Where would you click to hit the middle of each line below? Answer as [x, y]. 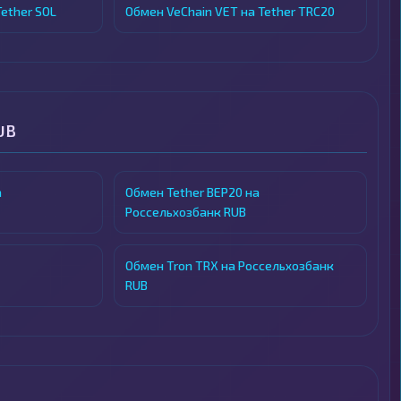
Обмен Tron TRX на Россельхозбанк [230, 265]
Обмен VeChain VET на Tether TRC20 [230, 11]
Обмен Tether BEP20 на [193, 192]
